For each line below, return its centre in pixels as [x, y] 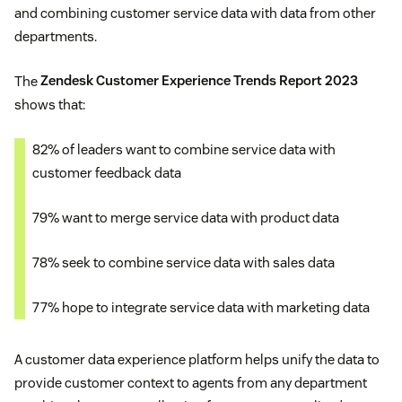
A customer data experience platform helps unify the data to [197, 359]
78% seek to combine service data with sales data [184, 262]
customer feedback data [107, 172]
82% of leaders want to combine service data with [184, 149]
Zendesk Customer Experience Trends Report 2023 [199, 81]
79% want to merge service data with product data [186, 217]
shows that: [50, 104]
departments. [56, 36]
